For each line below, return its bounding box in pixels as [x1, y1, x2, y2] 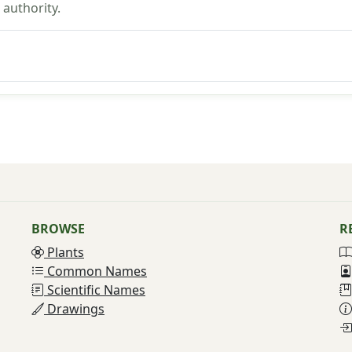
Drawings [44, 299, 104, 317]
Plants [44, 243, 84, 261]
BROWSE [31, 219, 85, 237]
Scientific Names [44, 280, 145, 299]
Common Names [44, 262, 147, 280]
